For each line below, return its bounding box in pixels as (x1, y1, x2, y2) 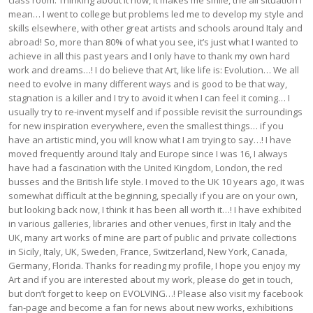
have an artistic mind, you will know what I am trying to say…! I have (8, 133, 291, 147)
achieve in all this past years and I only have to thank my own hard (8, 50, 290, 63)
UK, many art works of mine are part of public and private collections (8, 231, 297, 245)
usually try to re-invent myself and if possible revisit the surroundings (8, 105, 303, 119)
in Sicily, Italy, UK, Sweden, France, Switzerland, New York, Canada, (8, 245, 287, 259)
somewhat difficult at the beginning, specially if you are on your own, (8, 189, 298, 203)
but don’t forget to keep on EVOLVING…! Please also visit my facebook (8, 287, 303, 300)
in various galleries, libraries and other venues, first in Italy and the (8, 217, 291, 231)
